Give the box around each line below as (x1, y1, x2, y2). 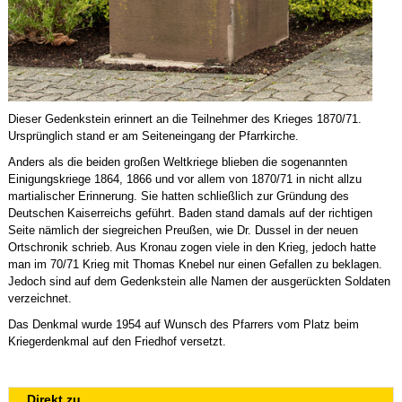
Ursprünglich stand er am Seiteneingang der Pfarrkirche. (7, 128, 299, 143)
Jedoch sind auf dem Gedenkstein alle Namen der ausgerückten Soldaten (7, 274, 390, 288)
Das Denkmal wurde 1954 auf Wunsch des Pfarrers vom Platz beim (7, 317, 359, 331)
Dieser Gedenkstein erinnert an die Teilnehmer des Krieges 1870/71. (7, 111, 362, 126)
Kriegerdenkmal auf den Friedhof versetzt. (7, 334, 226, 348)
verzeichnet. (7, 291, 72, 305)
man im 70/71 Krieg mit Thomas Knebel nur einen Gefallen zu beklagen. (7, 257, 382, 271)
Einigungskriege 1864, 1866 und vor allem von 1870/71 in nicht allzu (7, 171, 362, 186)
